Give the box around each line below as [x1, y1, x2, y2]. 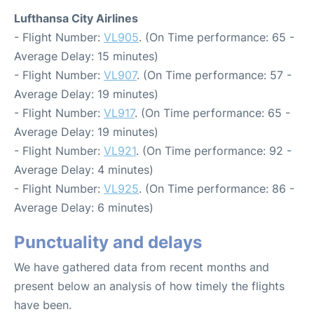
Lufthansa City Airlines [14, 11, 138, 25]
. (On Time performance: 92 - [136, 143, 292, 158]
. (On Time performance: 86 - [139, 181, 294, 196]
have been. [14, 297, 71, 312]
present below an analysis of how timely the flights [14, 278, 285, 293]
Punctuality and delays [14, 231, 202, 252]
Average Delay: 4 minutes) [14, 162, 153, 177]
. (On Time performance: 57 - [137, 67, 292, 82]
